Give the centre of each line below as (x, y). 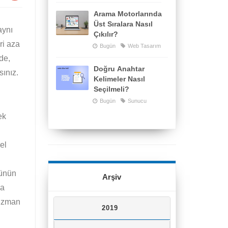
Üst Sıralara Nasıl (123, 24)
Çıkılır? (106, 34)
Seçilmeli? (111, 89)
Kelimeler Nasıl (119, 79)
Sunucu (136, 101)
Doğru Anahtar (119, 68)
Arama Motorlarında (127, 13)
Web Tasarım (143, 46)
